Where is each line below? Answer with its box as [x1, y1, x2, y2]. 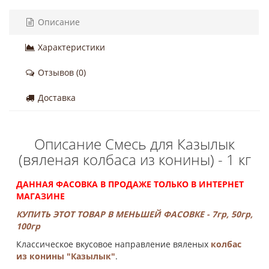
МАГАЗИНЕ [16, 190, 65, 202]
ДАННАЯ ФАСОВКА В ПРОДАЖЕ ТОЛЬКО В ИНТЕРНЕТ [16, 178, 244, 190]
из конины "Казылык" [16, 250, 115, 262]
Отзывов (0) [35, 67, 86, 78]
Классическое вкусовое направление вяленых [16, 238, 211, 250]
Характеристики [35, 41, 105, 53]
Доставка [35, 92, 76, 103]
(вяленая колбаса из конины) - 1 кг [18, 150, 251, 169]
